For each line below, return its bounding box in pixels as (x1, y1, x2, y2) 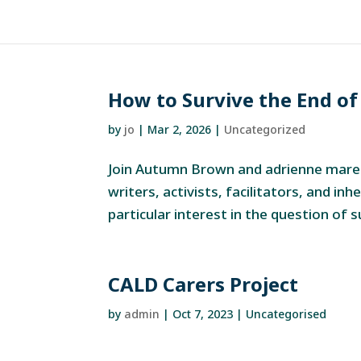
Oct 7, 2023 (172, 306, 234, 322)
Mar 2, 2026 (147, 122, 212, 137)
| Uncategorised (233, 306, 327, 322)
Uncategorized (224, 122, 306, 137)
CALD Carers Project (108, 271, 299, 297)
